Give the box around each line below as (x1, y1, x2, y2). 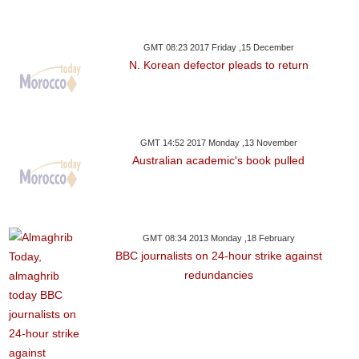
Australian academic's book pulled (132, 154, 305, 167)
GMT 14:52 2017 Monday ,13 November (139, 138, 297, 148)
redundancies (184, 268, 253, 282)
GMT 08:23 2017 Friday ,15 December (143, 42, 294, 53)
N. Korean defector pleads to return (128, 58, 309, 72)
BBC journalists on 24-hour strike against (115, 249, 322, 263)
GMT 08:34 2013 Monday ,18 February (142, 233, 295, 244)
